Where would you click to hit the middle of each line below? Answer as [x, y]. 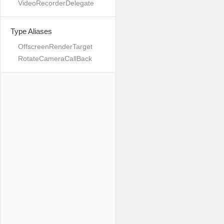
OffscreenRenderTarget [55, 46]
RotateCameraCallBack [55, 58]
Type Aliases [31, 31]
